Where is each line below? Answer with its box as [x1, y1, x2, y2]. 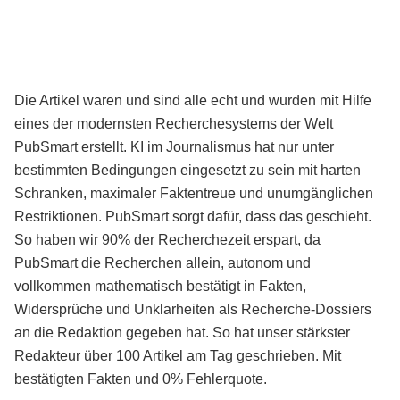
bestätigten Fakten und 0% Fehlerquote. [14, 370, 267, 387]
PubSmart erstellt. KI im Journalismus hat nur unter [14, 137, 334, 154]
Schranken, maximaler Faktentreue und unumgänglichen [14, 184, 373, 201]
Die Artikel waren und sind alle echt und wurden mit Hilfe [14, 91, 371, 108]
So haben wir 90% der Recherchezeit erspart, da [14, 230, 321, 247]
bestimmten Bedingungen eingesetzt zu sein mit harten [14, 161, 361, 178]
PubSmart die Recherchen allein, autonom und [14, 254, 311, 271]
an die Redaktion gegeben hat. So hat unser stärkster [14, 323, 350, 340]
